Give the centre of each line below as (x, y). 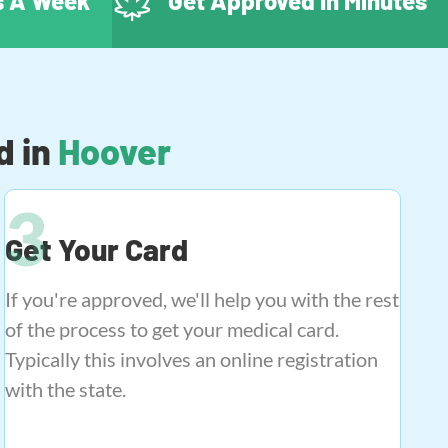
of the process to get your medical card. (174, 329)
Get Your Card (97, 249)
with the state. (66, 389)
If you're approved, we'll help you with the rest (202, 299)
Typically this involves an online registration (192, 359)
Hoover (114, 150)
